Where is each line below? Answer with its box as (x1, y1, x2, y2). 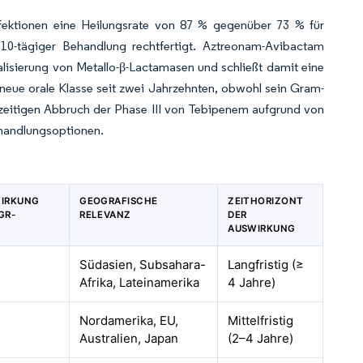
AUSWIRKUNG (228, 223, 296, 234)
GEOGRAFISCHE (79, 195, 158, 207)
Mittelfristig (228, 313, 294, 328)
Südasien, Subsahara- (79, 257, 207, 272)
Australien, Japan (79, 331, 179, 346)
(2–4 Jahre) (228, 331, 294, 346)
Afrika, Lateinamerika (79, 275, 200, 290)
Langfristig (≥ (228, 257, 305, 272)
